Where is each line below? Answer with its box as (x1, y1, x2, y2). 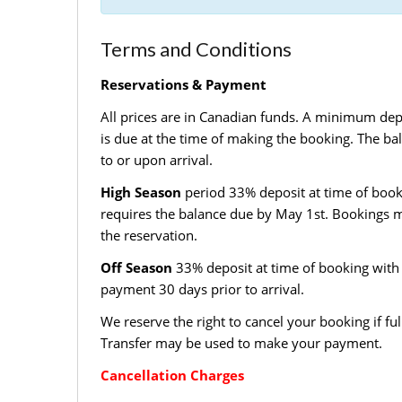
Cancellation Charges (100, 366, 244, 385)
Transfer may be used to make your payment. (100, 334, 382, 353)
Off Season (100, 258, 172, 277)
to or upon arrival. (100, 151, 213, 170)
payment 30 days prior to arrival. (100, 280, 304, 299)
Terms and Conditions (100, 37, 292, 62)
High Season (100, 183, 181, 202)
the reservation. (100, 226, 197, 245)
